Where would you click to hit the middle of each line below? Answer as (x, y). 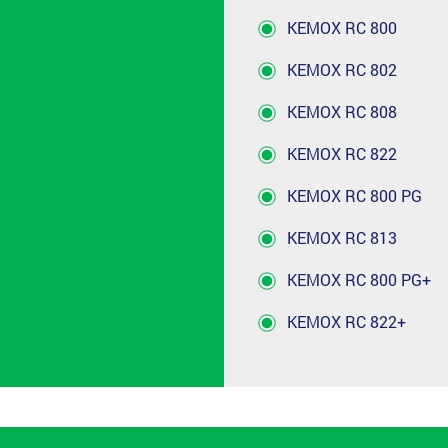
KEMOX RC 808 (342, 111)
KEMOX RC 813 (342, 237)
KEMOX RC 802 (342, 69)
